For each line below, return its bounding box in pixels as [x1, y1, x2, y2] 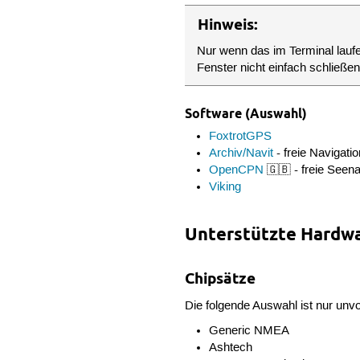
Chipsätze [185, 269, 256, 288]
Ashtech [208, 340, 252, 355]
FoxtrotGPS [208, 129, 272, 144]
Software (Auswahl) [185, 105, 308, 122]
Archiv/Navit [208, 145, 273, 161]
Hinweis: [198, 14, 259, 34]
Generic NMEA [208, 323, 289, 338]
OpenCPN [208, 162, 264, 178]
